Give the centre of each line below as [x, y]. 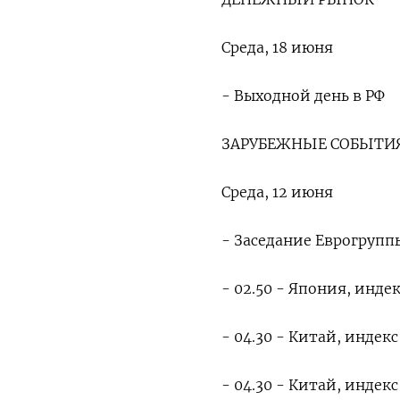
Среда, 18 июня [277, 47]
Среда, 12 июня [277, 192]
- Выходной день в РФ [303, 96]
